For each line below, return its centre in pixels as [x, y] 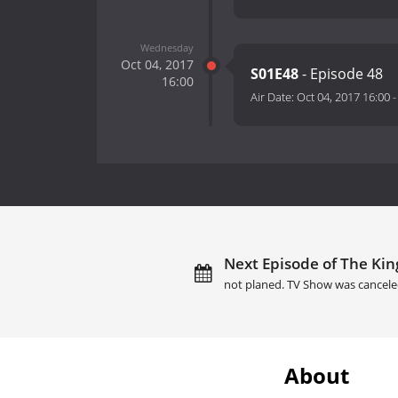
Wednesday [167, 47]
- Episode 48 [341, 74]
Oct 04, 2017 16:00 [343, 97]
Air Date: [274, 97]
